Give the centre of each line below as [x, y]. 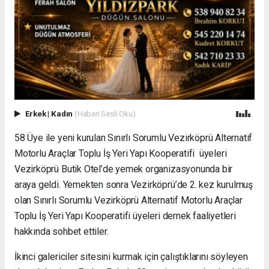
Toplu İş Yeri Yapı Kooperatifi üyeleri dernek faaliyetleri [125, 216]
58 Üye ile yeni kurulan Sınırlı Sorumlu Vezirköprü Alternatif [134, 138]
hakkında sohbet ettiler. [62, 232]
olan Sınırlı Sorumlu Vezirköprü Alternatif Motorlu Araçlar [128, 201]
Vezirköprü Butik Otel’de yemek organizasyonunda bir [124, 169]
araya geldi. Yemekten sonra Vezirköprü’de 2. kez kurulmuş [134, 185]
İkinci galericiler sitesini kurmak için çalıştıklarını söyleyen [131, 257]
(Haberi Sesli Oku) [105, 114]
